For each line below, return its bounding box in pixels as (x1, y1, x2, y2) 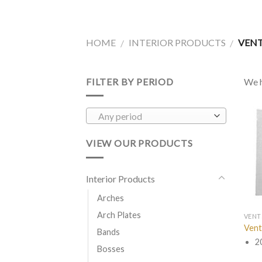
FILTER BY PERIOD (86, 75, 174, 87)
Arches (97, 192, 124, 203)
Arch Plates (97, 209, 141, 220)
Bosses (97, 243, 125, 254)
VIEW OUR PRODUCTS (86, 137, 193, 149)
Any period (98, 111, 142, 122)
